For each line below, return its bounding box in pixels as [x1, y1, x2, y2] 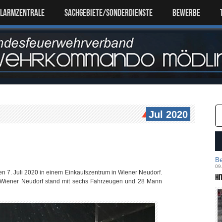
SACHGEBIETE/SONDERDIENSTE [64, 7, 153, 18]
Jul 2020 [149, 109, 188, 120]
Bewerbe [172, 7, 200, 18]
